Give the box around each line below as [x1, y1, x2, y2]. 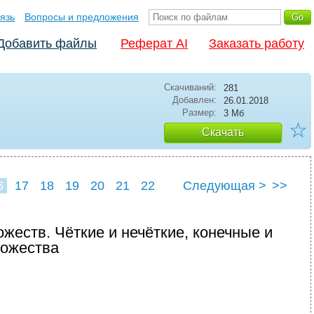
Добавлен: [172, 95, 217, 105]
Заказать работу [209, 36, 304, 50]
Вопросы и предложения [25, 11, 139, 22]
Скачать [202, 126, 244, 138]
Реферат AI [121, 36, 188, 50]
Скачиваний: [164, 82, 217, 93]
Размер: [182, 107, 217, 118]
